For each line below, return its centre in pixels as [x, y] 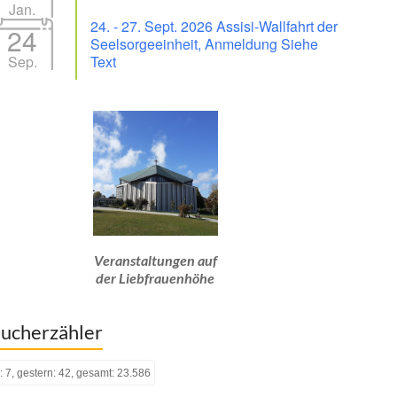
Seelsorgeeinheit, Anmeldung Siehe [204, 44]
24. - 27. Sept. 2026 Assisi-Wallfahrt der [214, 27]
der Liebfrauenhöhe [155, 278]
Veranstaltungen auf [155, 261]
